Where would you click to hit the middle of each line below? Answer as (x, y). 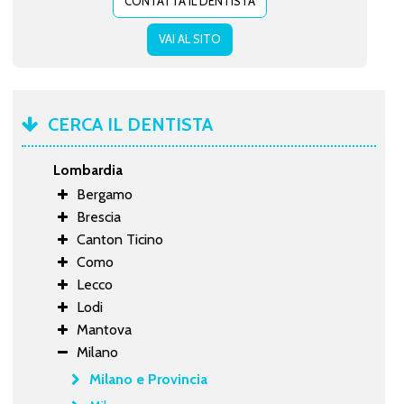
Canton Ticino (119, 239)
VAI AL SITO (189, 38)
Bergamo (104, 194)
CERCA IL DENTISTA (130, 124)
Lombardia (87, 170)
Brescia (98, 216)
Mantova (104, 329)
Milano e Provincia (148, 379)
